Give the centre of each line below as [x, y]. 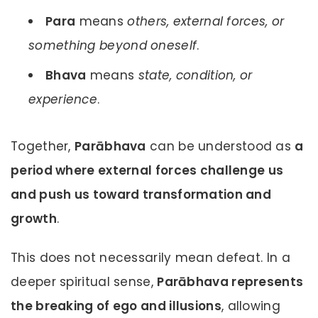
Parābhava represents [230, 281]
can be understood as [220, 147]
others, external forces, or [206, 22]
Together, [43, 147]
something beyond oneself [113, 46]
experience [63, 100]
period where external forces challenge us [147, 171]
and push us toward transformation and [141, 195]
